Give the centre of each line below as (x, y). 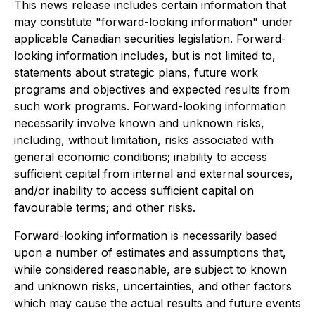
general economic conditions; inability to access (141, 157)
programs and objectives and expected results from (152, 89)
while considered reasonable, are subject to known (150, 269)
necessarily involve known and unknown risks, (139, 123)
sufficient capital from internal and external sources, (154, 174)
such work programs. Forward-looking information (150, 106)
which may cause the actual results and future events (157, 303)
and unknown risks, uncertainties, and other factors (153, 286)
